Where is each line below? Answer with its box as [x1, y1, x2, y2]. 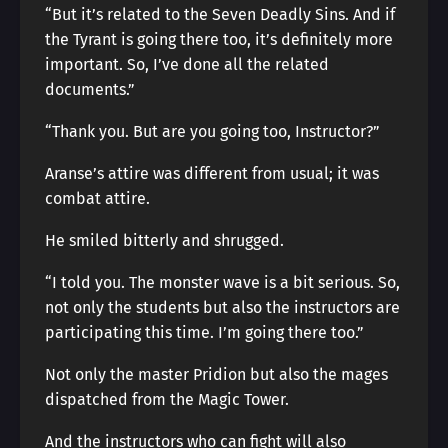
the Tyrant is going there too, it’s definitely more [45, 30, 393, 49]
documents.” [45, 80, 135, 99]
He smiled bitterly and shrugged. [45, 231, 284, 250]
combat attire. [45, 189, 150, 208]
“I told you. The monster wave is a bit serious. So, [45, 273, 400, 292]
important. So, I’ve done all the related [45, 55, 329, 74]
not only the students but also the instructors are [45, 298, 400, 317]
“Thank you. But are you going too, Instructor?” [45, 122, 380, 141]
